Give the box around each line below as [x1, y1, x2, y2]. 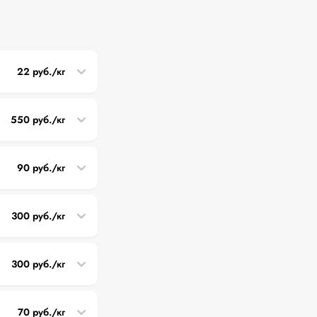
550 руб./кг [10, 112, 66, 127]
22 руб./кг [16, 64, 66, 79]
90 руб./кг [16, 160, 66, 175]
